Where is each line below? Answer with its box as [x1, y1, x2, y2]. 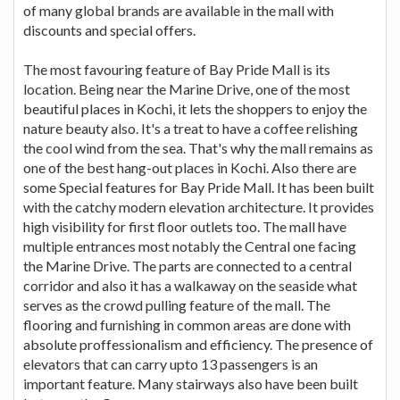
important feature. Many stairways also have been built [23, 374, 358, 392]
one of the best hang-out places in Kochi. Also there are [23, 158, 356, 176]
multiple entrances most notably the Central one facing [23, 237, 356, 254]
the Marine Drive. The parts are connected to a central [23, 256, 352, 274]
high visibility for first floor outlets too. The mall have [23, 217, 346, 235]
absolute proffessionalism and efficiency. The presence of [23, 335, 373, 353]
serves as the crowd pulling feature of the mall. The [23, 296, 330, 313]
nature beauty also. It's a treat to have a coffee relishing [23, 119, 358, 137]
